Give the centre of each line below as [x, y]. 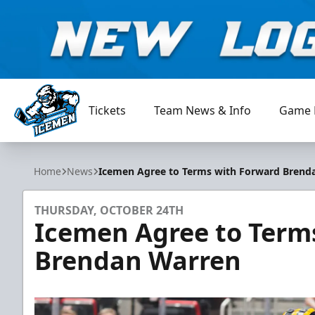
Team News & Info [203, 110]
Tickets [108, 110]
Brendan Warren [138, 261]
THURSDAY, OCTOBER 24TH [109, 210]
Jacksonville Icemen [65, 144]
